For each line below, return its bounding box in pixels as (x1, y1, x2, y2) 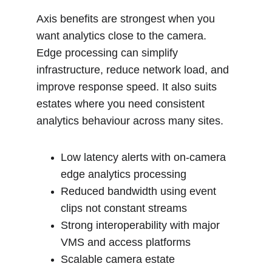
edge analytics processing (61, 168, 186, 180)
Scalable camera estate (61, 253, 178, 265)
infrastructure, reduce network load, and (36, 64, 232, 76)
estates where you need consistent (36, 98, 208, 110)
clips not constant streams (61, 202, 187, 214)
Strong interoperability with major (61, 219, 223, 231)
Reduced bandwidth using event (61, 185, 219, 197)
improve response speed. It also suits (36, 81, 220, 93)
